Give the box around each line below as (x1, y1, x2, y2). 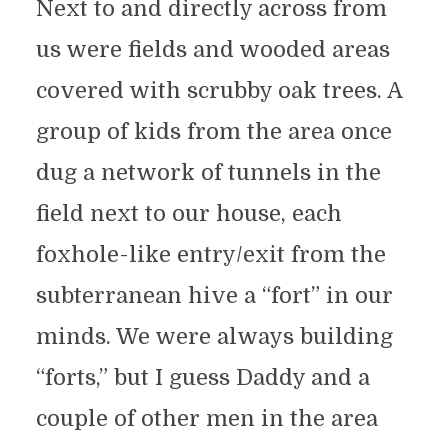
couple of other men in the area (35, 405, 378, 431)
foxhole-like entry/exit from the (35, 241, 386, 267)
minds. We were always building (35, 323, 393, 349)
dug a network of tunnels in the (35, 159, 381, 185)
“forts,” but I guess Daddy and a (35, 364, 370, 390)
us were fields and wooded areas (35, 36, 390, 62)
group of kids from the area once (35, 118, 392, 144)
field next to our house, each (35, 200, 342, 226)
